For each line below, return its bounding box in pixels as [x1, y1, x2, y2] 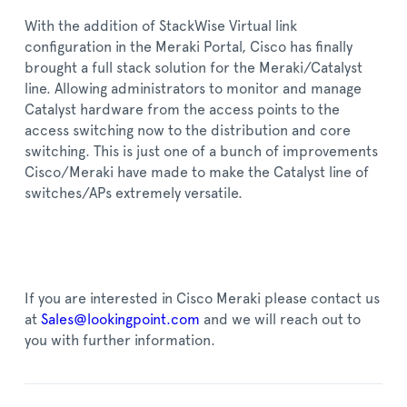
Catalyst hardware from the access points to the [25, 102, 340, 117]
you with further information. [25, 333, 215, 348]
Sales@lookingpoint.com [41, 312, 200, 327]
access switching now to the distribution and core [25, 123, 351, 138]
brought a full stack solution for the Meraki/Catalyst [25, 60, 362, 75]
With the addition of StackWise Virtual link [25, 18, 297, 34]
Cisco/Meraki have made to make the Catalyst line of [25, 164, 369, 180]
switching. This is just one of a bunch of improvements [25, 144, 378, 159]
